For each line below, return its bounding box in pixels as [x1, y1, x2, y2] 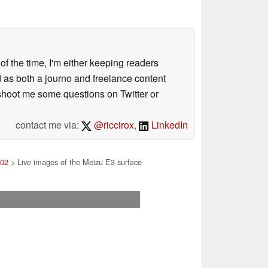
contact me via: [15, 117, 81, 132]
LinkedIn [149, 117, 188, 132]
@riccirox [92, 117, 135, 132]
